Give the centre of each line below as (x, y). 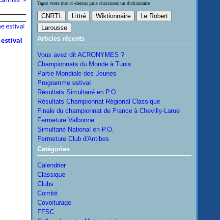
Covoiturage (54, 203)
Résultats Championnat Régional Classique (98, 101)
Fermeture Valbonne (66, 120)
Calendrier (51, 165)
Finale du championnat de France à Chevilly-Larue (108, 111)
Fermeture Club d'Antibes (73, 139)
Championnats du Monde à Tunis (84, 64)
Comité (47, 193)
